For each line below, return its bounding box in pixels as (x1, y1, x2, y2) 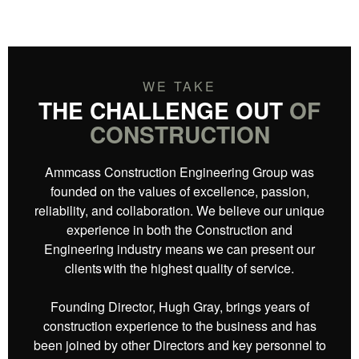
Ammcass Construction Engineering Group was (45, 163, 314, 181)
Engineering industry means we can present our (44, 240, 315, 258)
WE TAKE (143, 77, 216, 95)
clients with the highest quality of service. (65, 259, 294, 277)
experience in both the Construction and (67, 220, 292, 239)
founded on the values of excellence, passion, (50, 182, 309, 200)
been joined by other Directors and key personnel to (33, 336, 326, 354)
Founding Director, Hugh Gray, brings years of (50, 297, 309, 316)
